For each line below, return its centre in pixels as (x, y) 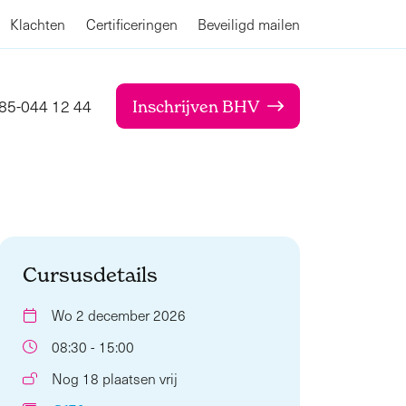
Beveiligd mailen (249, 24)
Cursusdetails (90, 274)
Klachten (38, 24)
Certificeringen (131, 24)
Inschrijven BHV (196, 106)
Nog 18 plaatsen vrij (114, 378)
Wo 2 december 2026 (118, 314)
